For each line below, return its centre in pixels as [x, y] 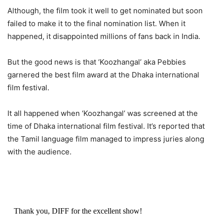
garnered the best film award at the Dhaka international [103, 74]
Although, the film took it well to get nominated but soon [105, 10]
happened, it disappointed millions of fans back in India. [104, 36]
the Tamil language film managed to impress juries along [106, 139]
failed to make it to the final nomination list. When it [96, 23]
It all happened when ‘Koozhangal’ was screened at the [103, 113]
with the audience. [39, 151]
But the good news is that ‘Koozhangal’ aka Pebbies [97, 62]
